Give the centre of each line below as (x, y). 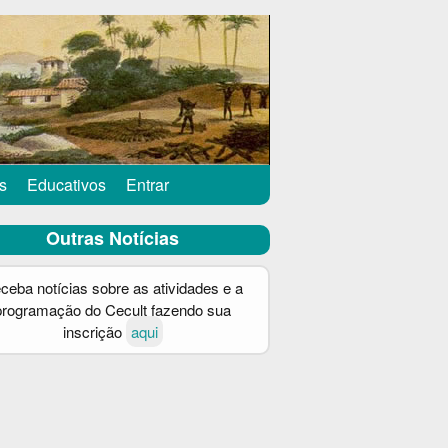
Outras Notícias (112, 238)
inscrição (94, 331)
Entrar (147, 184)
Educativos (66, 184)
